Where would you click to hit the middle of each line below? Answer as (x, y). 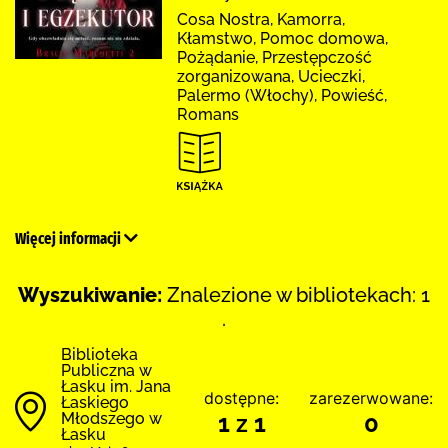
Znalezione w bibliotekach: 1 (298, 294)
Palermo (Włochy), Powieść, (282, 95)
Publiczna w (106, 370)
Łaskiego (95, 402)
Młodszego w (111, 418)
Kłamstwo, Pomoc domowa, (282, 38)
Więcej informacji (69, 238)
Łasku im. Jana (116, 386)
